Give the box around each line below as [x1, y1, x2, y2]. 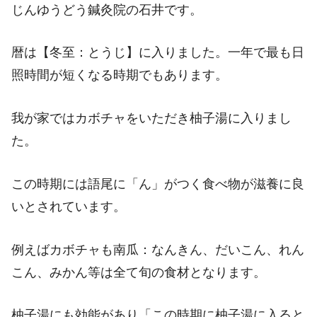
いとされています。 [11, 199, 126, 214]
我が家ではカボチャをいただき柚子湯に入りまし [11, 111, 292, 126]
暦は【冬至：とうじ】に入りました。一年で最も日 [11, 45, 304, 60]
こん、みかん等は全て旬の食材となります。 [11, 265, 266, 279]
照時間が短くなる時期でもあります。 [11, 68, 228, 83]
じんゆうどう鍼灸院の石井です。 [11, 2, 202, 17]
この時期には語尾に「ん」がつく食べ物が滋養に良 [11, 176, 304, 191]
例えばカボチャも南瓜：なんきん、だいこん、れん [11, 242, 304, 257]
